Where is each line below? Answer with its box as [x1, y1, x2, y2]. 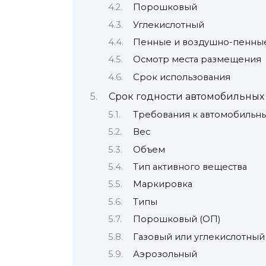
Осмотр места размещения [132, 54, 261, 65]
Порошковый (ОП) [132, 214, 220, 225]
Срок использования [132, 71, 230, 83]
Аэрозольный [132, 248, 197, 259]
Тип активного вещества [132, 161, 247, 172]
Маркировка [132, 179, 192, 190]
